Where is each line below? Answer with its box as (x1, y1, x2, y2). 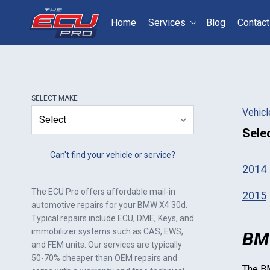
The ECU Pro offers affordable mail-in (31, 187, 175, 196)
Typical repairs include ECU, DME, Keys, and (31, 213, 194, 223)
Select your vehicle (171, 36, 234, 45)
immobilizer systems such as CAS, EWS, (31, 227, 183, 236)
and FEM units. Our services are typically (31, 240, 182, 250)
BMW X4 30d (137, 200, 186, 210)
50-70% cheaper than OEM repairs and (31, 253, 177, 263)
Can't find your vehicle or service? (50, 150, 175, 160)
